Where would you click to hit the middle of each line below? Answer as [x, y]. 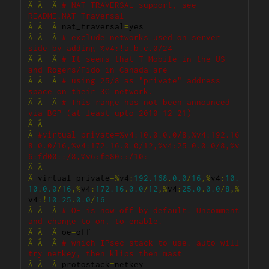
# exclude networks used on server [141, 38]
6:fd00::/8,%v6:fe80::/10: [89, 156]
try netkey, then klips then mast [105, 254]
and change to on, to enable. [96, 221]
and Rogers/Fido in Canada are [98, 70]
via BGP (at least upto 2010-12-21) [110, 113]
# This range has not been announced [146, 102]
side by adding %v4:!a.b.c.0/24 [101, 48]
